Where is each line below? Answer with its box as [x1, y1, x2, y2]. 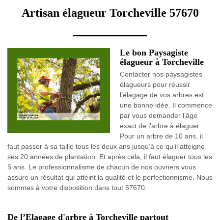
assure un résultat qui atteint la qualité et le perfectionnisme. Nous [7, 173, 213, 181]
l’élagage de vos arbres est [120, 91, 204, 99]
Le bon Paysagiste [120, 48, 188, 57]
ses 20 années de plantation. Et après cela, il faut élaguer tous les [7, 153, 212, 161]
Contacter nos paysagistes [120, 70, 202, 78]
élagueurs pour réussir [120, 81, 190, 88]
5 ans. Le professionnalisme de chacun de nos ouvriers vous [7, 163, 196, 171]
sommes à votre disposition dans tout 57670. [7, 184, 147, 192]
